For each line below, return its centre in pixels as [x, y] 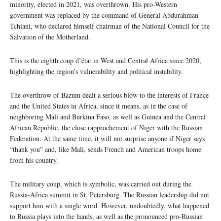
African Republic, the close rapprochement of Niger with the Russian [106, 127]
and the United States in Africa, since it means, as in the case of [99, 106]
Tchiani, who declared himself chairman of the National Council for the [110, 26]
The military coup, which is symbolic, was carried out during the [101, 184]
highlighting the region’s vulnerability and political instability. [96, 71]
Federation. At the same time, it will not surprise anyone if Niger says [107, 138]
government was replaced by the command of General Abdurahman [104, 15]
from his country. [34, 160]
